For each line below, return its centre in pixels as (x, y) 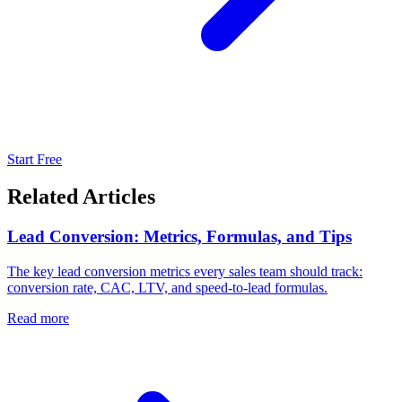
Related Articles (81, 197)
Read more (38, 319)
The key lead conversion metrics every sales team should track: (185, 272)
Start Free (35, 159)
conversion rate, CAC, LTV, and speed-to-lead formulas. (167, 288)
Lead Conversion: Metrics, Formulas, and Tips (179, 237)
